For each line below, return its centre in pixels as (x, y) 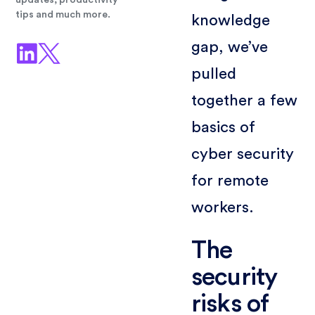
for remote (230, 180)
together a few (244, 100)
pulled (213, 73)
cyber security (242, 154)
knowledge (230, 20)
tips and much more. (63, 15)
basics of (223, 127)
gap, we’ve (229, 47)
